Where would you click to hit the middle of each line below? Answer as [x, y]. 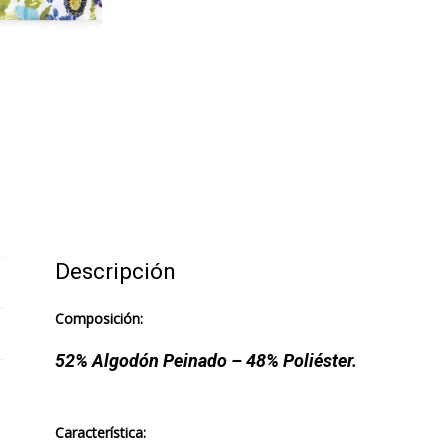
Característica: [100, 433]
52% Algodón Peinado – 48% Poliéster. [205, 360]
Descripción [115, 272]
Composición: [98, 318]
